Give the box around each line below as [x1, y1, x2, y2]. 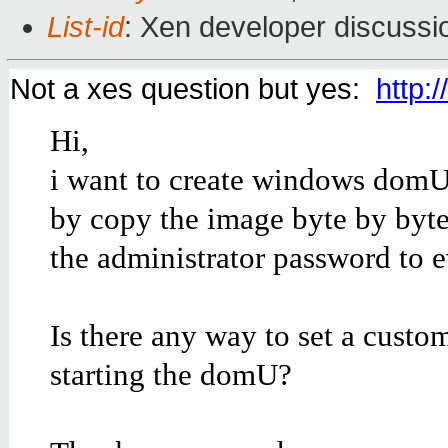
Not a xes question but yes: [10, 73, 376, 106]
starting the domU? [50, 357, 292, 393]
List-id [47, 11, 124, 44]
